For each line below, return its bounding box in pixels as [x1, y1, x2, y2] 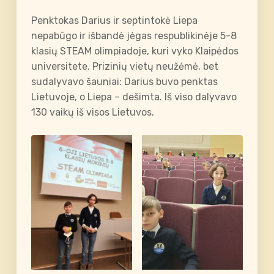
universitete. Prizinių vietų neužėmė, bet [31, 61, 219, 73]
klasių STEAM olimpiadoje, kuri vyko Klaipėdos [31, 45, 239, 57]
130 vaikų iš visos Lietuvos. [31, 106, 155, 119]
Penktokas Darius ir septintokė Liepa [31, 15, 198, 27]
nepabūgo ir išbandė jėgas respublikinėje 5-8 [31, 30, 237, 42]
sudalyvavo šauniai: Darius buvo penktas [31, 76, 218, 88]
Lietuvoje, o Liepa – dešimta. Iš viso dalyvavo [31, 91, 237, 103]
